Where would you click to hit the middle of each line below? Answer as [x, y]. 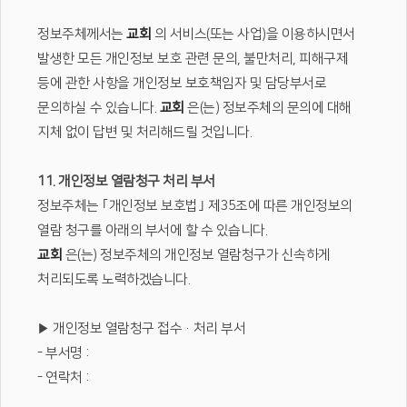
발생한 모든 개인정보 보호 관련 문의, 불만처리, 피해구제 [193, 59]
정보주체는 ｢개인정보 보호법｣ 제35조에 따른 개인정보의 [195, 206]
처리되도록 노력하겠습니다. [114, 279]
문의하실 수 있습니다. [99, 108]
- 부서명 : [63, 353]
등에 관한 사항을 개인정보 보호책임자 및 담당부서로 [182, 83]
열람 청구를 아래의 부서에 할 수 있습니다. [152, 230]
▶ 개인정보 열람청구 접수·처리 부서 [141, 328]
